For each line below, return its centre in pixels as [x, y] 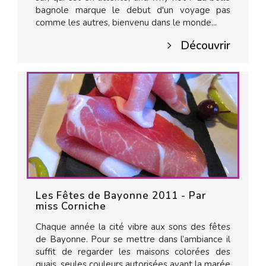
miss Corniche [71, 206]
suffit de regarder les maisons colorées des [133, 252]
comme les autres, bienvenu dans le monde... [126, 23]
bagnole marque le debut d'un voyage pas [133, 10]
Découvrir [205, 46]
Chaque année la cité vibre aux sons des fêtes [133, 227]
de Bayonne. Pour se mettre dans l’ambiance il [133, 239]
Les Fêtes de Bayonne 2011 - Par [121, 196]
